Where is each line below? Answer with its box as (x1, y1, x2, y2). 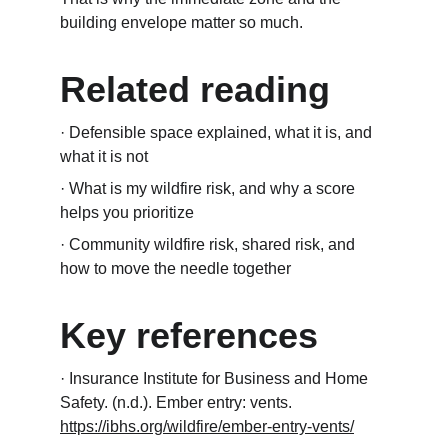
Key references (60, 315, 318, 356)
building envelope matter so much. (60, 14, 303, 31)
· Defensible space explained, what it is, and (60, 124, 376, 141)
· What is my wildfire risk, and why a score (60, 180, 359, 197)
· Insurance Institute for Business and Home (60, 370, 372, 387)
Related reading (60, 69, 330, 110)
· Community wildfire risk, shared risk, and (60, 236, 359, 253)
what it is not (60, 148, 148, 165)
